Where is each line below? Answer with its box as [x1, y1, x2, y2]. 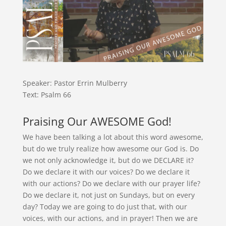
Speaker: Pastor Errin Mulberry [22, 78, 127, 88]
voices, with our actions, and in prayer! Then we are [22, 213, 198, 223]
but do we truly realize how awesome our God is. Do [22, 144, 199, 154]
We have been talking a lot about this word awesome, [22, 132, 203, 142]
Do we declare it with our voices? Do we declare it [22, 167, 190, 177]
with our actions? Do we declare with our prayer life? [22, 179, 200, 189]
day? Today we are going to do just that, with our [22, 202, 187, 212]
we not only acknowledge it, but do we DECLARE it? [22, 155, 194, 165]
